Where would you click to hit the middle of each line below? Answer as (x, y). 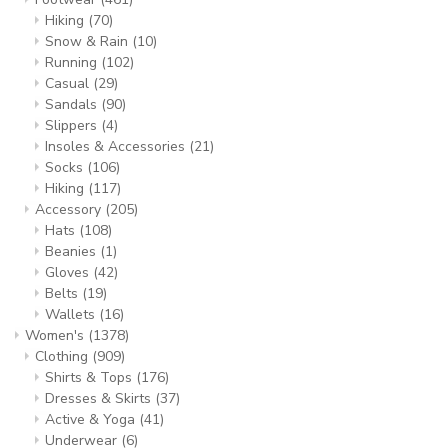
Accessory (70, 209)
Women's (56, 335)
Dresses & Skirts (100, 398)
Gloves (69, 272)
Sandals (73, 104)
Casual (69, 83)
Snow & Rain (88, 41)
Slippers (73, 125)
